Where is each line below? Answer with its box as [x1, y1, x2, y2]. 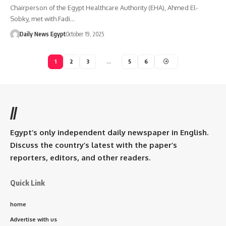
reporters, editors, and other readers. [10, 152, 150, 162]
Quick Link [10, 178, 45, 187]
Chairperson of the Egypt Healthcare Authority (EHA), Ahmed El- [10, 3, 198, 12]
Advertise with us [10, 215, 57, 223]
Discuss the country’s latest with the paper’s [10, 140, 177, 150]
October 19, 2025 [66, 30, 104, 38]
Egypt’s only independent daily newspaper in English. [10, 127, 208, 137]
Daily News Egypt [19, 30, 66, 38]
